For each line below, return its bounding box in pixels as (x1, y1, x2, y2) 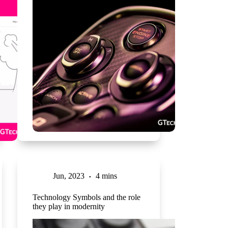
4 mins (95, 171, 117, 180)
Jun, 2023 (52, 171, 84, 180)
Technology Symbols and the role (32, 192, 140, 202)
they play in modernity (32, 202, 105, 211)
